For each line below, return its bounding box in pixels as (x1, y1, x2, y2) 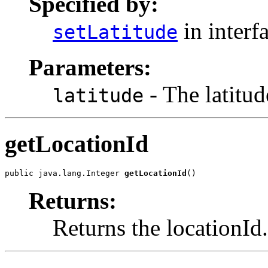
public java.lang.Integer (5, 169, 124, 178)
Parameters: (29, 54, 151, 80)
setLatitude (53, 21, 178, 43)
